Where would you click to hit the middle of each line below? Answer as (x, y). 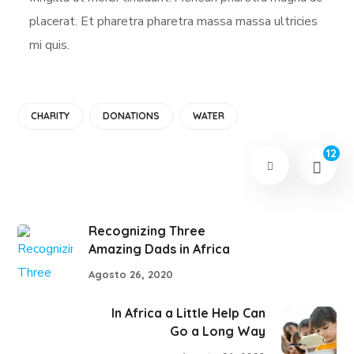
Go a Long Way (217, 331)
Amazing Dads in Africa (160, 249)
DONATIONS (132, 116)
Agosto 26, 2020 (131, 274)
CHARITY (51, 116)
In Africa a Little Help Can (188, 313)
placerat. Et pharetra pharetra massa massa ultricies (174, 22)
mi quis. (50, 45)
